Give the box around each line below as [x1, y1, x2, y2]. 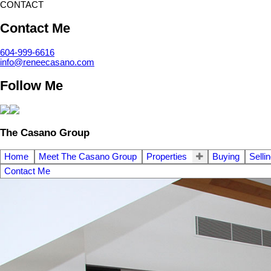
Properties [146, 152, 187, 162]
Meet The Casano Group [38, 152, 137, 162]
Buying [212, 152, 240, 162]
